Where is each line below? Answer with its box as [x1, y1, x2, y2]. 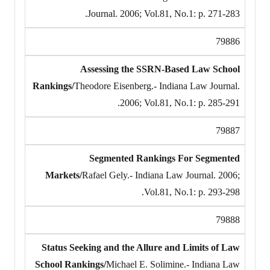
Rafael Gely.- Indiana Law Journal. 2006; [82, 169, 240, 180]
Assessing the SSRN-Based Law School [80, 63, 240, 74]
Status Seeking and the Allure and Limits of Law [42, 242, 240, 253]
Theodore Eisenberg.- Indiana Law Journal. [74, 80, 240, 91]
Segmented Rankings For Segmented [89, 152, 240, 163]
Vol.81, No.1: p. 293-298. [144, 186, 240, 197]
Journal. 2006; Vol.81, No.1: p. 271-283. [87, 8, 240, 19]
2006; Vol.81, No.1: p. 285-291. [120, 97, 240, 108]
